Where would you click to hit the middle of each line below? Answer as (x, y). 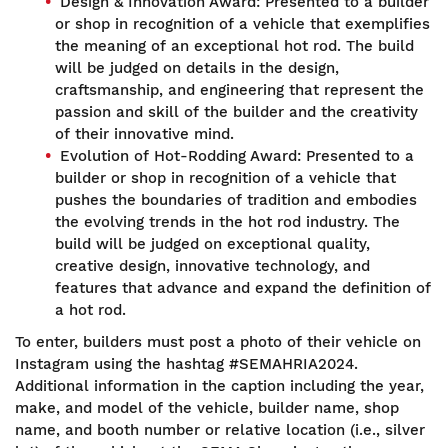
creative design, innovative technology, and (212, 265)
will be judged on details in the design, (197, 67)
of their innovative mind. (144, 133)
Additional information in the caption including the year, (219, 385)
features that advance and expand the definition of (243, 287)
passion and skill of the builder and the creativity (236, 111)
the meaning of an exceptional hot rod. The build (234, 45)
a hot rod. (90, 309)
